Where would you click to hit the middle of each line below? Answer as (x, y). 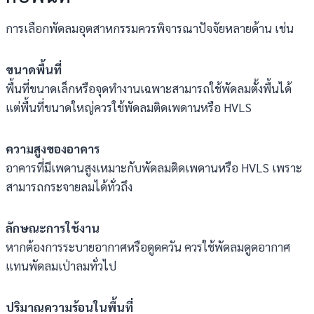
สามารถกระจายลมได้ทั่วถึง (69, 186)
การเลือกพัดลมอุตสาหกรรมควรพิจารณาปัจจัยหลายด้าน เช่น (150, 28)
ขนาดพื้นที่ (34, 69)
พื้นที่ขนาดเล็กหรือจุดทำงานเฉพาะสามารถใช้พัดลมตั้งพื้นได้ (149, 88)
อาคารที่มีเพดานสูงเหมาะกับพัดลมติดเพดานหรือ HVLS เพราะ (154, 168)
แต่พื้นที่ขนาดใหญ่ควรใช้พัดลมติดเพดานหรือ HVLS (129, 107)
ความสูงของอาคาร (53, 149)
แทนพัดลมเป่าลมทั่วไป (61, 266)
